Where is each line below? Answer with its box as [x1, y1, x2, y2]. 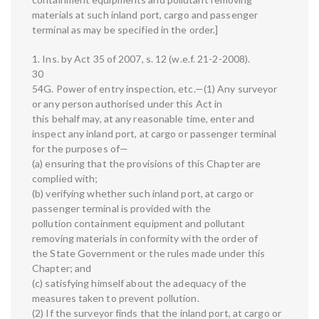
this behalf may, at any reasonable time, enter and [32, 113, 255, 125]
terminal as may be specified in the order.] [32, 23, 219, 36]
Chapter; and [32, 262, 92, 275]
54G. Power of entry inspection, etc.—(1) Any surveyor [32, 83, 278, 95]
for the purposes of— [32, 142, 128, 155]
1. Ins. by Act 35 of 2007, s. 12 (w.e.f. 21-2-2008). [32, 53, 251, 66]
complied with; [32, 172, 98, 185]
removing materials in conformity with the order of [32, 232, 258, 245]
